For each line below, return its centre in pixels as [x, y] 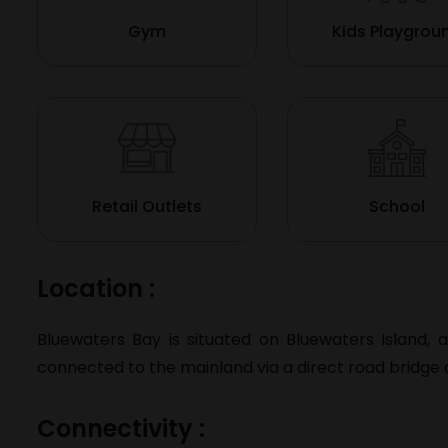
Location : [96, 288]
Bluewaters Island [356, 339]
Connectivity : [121, 428]
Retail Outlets [146, 206]
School [396, 206]
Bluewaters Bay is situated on [161, 339]
